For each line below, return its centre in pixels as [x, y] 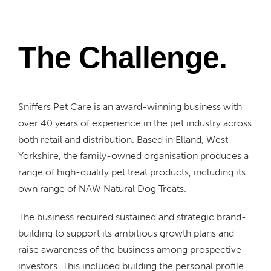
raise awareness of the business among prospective [130, 249]
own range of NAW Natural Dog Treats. [102, 188]
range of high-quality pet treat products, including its [132, 172]
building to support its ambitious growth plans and [126, 233]
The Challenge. [122, 57]
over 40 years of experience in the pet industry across [135, 123]
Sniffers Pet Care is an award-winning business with [130, 106]
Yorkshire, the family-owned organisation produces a [133, 155]
